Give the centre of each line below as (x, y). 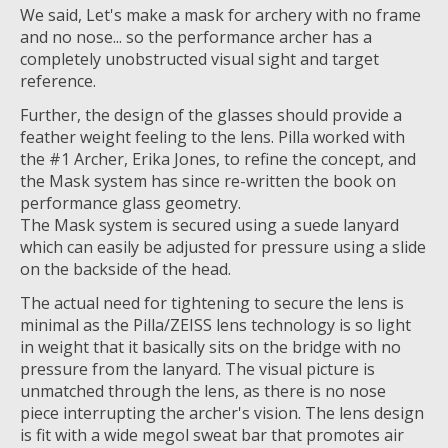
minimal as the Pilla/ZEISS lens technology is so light (215, 325)
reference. (58, 81)
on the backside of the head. (125, 269)
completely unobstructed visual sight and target (199, 59)
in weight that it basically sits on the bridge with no (210, 347)
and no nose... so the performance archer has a (196, 37)
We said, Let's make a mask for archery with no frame (220, 15)
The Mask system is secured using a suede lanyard (209, 225)
